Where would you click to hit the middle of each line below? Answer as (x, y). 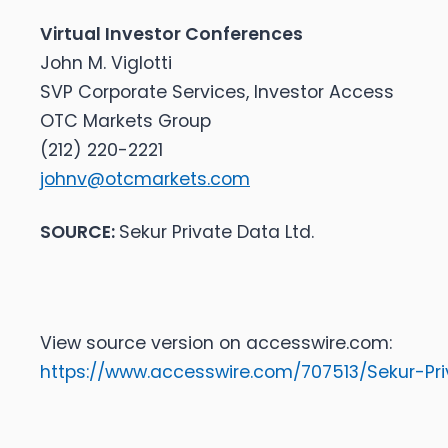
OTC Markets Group (125, 121)
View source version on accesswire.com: (216, 343)
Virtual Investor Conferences (171, 34)
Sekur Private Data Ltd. (216, 232)
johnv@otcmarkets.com (145, 179)
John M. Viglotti (106, 63)
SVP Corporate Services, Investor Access (217, 92)
